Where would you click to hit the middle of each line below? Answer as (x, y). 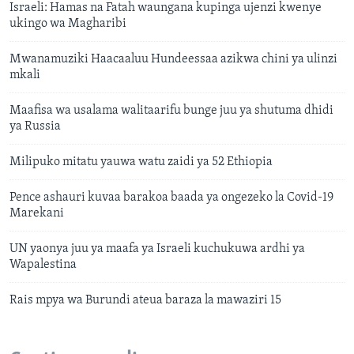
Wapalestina (43, 265)
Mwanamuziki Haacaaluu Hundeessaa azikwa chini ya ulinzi (173, 60)
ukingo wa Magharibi (68, 24)
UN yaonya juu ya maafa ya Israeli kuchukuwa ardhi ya (157, 249)
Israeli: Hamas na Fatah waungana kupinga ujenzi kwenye (166, 8)
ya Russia (35, 127)
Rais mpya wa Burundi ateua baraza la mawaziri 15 (145, 301)
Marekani (37, 214)
